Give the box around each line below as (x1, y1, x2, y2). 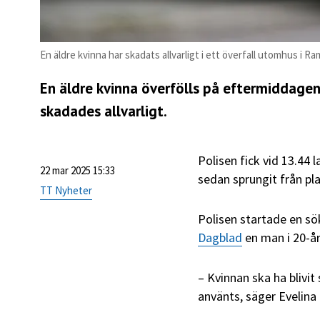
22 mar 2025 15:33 (40, 164, 115, 178)
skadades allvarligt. (40, 101, 167, 121)
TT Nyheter (40, 184, 92, 198)
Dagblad (198, 229, 242, 246)
